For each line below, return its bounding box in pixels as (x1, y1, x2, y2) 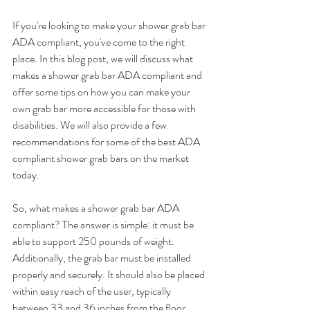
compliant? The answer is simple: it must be (12, 216, 196, 232)
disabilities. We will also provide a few (12, 116, 169, 133)
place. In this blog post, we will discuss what (12, 50, 195, 66)
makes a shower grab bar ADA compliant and (12, 66, 204, 83)
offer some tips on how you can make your (12, 83, 192, 100)
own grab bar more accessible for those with (12, 100, 198, 116)
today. (12, 166, 39, 183)
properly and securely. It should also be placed (12, 266, 207, 282)
